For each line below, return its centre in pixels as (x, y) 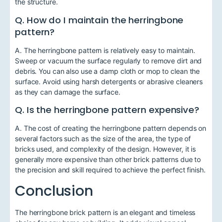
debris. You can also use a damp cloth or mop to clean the (108, 71)
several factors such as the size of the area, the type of (103, 139)
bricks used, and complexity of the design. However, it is (106, 149)
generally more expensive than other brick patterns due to (108, 159)
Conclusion (54, 191)
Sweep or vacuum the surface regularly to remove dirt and (109, 60)
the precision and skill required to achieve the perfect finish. (110, 170)
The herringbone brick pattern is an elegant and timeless (105, 213)
